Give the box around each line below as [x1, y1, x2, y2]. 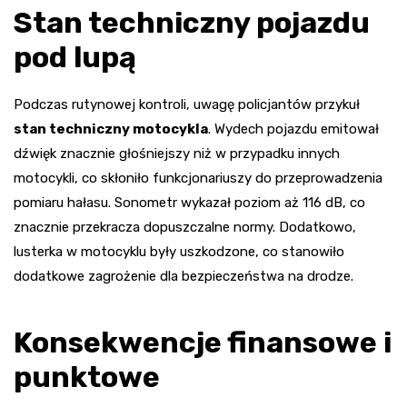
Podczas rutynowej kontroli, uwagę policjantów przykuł [14, 96, 360, 114]
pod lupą [14, 40, 136, 75]
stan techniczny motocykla [14, 121, 208, 138]
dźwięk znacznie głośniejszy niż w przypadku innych [14, 145, 340, 163]
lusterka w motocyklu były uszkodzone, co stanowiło [14, 243, 344, 261]
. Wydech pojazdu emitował [208, 121, 379, 138]
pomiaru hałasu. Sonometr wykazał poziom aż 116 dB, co [14, 194, 365, 212]
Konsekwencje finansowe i [14, 325, 392, 361]
